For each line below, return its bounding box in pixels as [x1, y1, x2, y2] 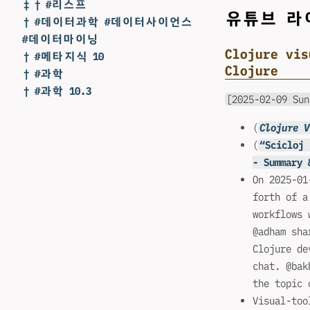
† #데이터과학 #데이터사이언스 [23, 15, 192, 28]
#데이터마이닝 [22, 33, 98, 46]
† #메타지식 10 [23, 50, 104, 63]
